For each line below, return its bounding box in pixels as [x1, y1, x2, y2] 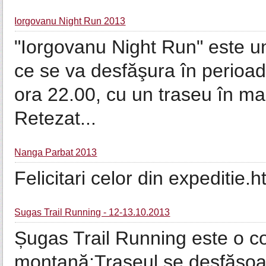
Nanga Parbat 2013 [14, 147, 97, 157]
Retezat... [14, 107, 97, 129]
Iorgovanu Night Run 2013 [14, 16, 126, 26]
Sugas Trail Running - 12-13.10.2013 [14, 207, 170, 217]
